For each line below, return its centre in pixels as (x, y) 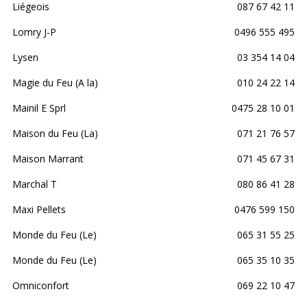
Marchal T (35, 184)
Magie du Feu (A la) (55, 82)
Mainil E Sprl (39, 108)
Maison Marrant (48, 158)
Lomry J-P (34, 32)
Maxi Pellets (39, 209)
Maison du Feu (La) (55, 133)
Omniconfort (41, 285)
